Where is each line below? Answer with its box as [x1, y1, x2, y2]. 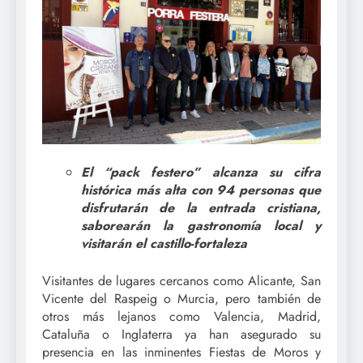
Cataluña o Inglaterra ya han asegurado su [42, 324, 321, 344]
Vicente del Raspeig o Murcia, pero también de [42, 288, 321, 308]
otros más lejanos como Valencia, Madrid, [42, 306, 321, 326]
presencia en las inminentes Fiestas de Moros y [42, 342, 321, 361]
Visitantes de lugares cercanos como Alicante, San [42, 271, 321, 290]
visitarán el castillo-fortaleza [81, 233, 247, 253]
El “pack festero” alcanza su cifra [81, 162, 321, 181]
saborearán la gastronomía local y [81, 216, 321, 235]
